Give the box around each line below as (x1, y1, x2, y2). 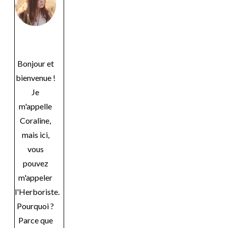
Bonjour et (17, 58, 54, 68)
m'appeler (18, 172, 52, 182)
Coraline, (20, 115, 51, 125)
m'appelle (19, 101, 52, 111)
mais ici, (21, 129, 49, 139)
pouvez (22, 158, 48, 168)
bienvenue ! (15, 72, 55, 82)
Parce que (18, 215, 53, 225)
